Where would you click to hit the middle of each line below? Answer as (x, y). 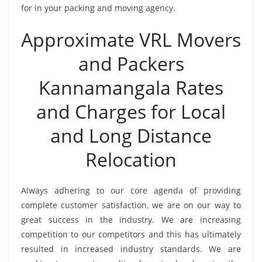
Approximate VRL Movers (131, 40)
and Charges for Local (131, 112)
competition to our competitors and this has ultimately (131, 235)
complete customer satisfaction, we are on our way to (131, 205)
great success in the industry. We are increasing (131, 220)
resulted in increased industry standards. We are (131, 249)
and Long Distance (131, 136)
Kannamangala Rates (131, 88)
